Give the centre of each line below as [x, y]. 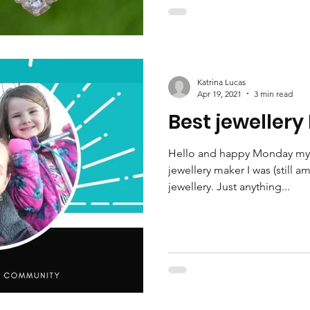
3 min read [273, 93]
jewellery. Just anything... [229, 186]
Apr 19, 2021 [219, 93]
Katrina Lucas [221, 82]
